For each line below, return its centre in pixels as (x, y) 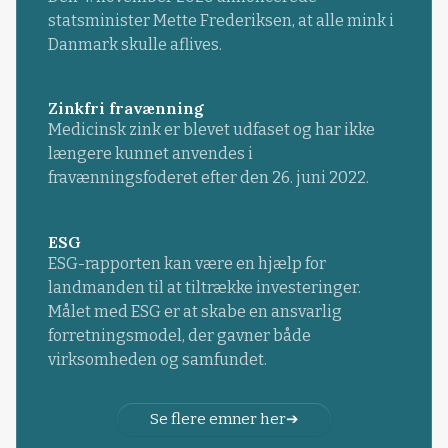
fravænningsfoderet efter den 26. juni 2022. (208, 178)
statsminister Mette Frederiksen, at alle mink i (220, 21)
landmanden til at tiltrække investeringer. (204, 287)
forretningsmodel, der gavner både (179, 335)
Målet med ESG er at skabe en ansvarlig (194, 311)
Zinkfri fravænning (125, 108)
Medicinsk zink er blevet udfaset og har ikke (211, 130)
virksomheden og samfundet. (157, 359)
